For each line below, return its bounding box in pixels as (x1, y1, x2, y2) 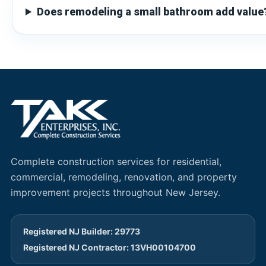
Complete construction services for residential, (11, 156, 221, 168)
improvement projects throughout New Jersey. (11, 186, 220, 199)
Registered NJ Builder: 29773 (23, 226, 140, 237)
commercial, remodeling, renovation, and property (11, 171, 237, 183)
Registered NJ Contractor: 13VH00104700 (23, 242, 196, 253)
